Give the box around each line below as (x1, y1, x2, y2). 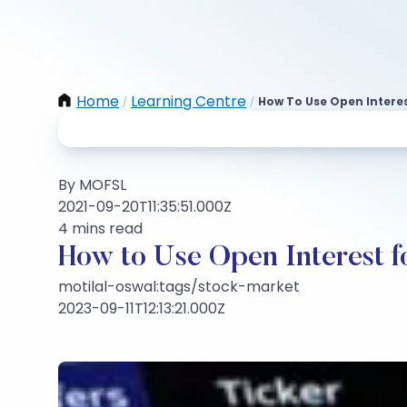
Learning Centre (131, 91, 246, 112)
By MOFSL (58, 174, 126, 195)
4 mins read (58, 218, 143, 239)
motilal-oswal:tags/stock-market (58, 276, 300, 297)
